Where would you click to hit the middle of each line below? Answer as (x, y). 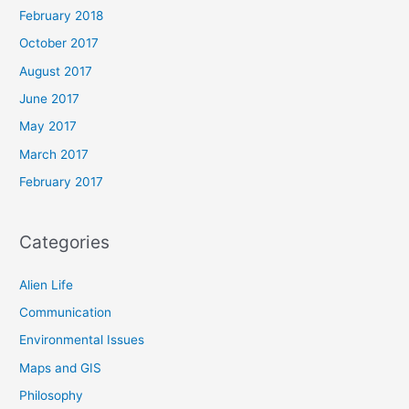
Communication (66, 313)
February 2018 (62, 15)
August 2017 (56, 71)
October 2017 (59, 43)
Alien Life (47, 284)
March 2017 (54, 154)
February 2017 (62, 182)
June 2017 (50, 98)
